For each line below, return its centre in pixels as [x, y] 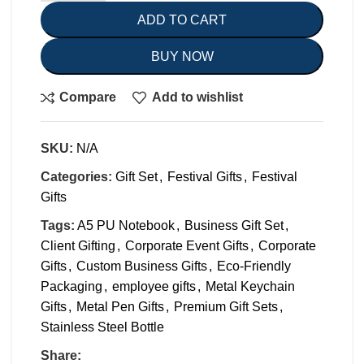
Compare [88, 97]
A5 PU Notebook [126, 225]
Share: [61, 355]
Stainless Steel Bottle [102, 327]
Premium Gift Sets [226, 306]
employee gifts [154, 286]
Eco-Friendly [254, 266]
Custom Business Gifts [142, 266]
